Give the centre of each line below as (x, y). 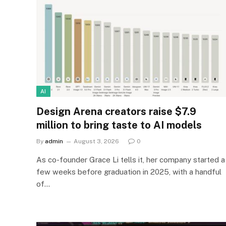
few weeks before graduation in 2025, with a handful (129, 172)
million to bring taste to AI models (119, 125)
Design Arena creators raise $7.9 (116, 112)
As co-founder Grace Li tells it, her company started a (131, 160)
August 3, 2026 (96, 142)
